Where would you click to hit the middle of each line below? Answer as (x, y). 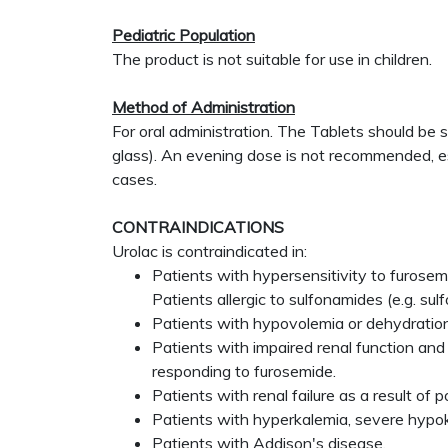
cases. (134, 179)
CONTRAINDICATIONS (198, 227)
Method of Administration (203, 107)
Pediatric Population (183, 35)
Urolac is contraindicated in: (209, 251)
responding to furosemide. (244, 371)
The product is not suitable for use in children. (272, 59)
